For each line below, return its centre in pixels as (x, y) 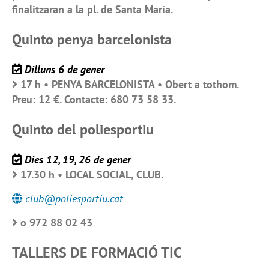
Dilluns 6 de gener (65, 70)
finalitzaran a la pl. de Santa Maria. (92, 10)
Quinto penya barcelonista (92, 40)
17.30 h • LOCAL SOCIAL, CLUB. (92, 175)
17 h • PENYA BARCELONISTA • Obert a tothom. (129, 85)
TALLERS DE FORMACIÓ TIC (97, 252)
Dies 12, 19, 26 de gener (78, 160)
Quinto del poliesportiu (83, 130)
